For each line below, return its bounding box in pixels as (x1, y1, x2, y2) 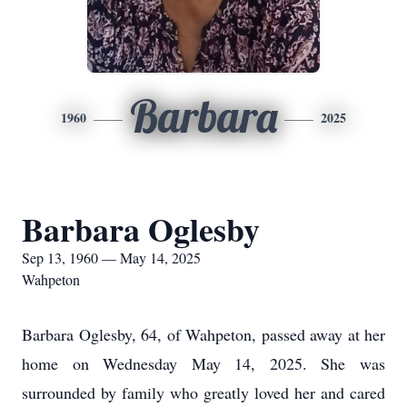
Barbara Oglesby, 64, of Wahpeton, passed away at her (22, 323, 385, 345)
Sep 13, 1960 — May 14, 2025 (22, 248, 201, 267)
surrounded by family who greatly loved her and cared (22, 382, 385, 403)
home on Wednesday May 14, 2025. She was (22, 352, 385, 374)
